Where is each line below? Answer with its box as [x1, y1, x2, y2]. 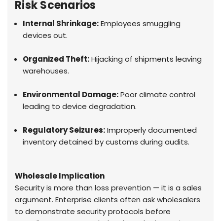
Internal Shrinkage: [23, 18, 99, 29]
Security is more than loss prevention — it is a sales [15, 183, 202, 193]
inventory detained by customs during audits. [23, 137, 190, 147]
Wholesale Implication [15, 171, 105, 182]
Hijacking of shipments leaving [89, 54, 202, 65]
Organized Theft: [23, 54, 90, 65]
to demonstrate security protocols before [15, 206, 171, 217]
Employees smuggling [99, 18, 181, 29]
